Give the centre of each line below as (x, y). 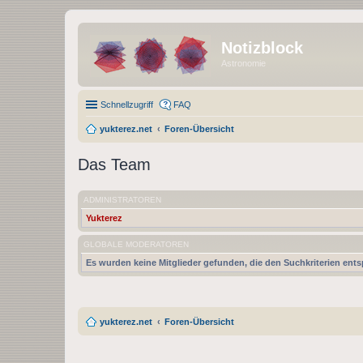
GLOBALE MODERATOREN (136, 244)
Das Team (114, 164)
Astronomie (243, 63)
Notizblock (262, 48)
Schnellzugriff (127, 104)
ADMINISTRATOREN (122, 199)
